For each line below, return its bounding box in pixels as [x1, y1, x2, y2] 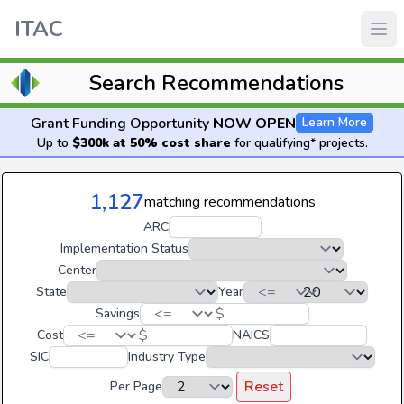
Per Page [109, 378, 162, 395]
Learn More [302, 114, 367, 131]
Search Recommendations [89, 69, 344, 97]
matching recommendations [143, 192, 316, 212]
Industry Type [127, 348, 206, 365]
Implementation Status [60, 240, 188, 257]
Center [57, 262, 96, 279]
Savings [95, 305, 140, 322]
